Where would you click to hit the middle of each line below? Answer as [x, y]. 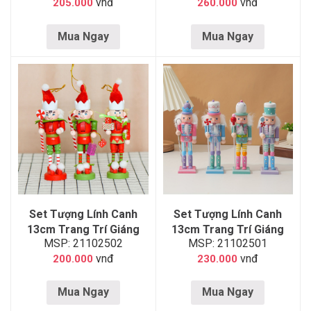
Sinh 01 [228, 244]
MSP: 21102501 [228, 243]
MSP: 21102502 [83, 243]
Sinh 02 [83, 244]
